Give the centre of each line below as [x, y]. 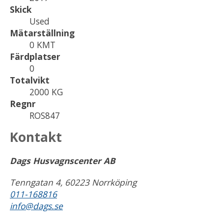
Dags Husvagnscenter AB [63, 161]
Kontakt [36, 137]
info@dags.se [36, 206]
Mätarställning [42, 33]
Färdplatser [35, 56]
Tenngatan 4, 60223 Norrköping [73, 182]
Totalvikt [30, 80]
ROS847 [45, 115]
